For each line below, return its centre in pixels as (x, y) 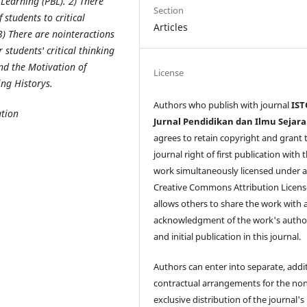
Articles (171, 27)
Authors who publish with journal (223, 105)
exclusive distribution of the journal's (229, 299)
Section (169, 10)
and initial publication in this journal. (228, 236)
